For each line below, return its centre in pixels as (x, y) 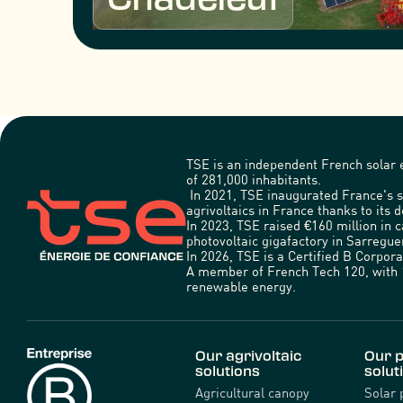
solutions (228, 371)
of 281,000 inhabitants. (253, 179)
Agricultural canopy (253, 393)
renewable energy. (241, 286)
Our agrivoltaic (249, 355)
